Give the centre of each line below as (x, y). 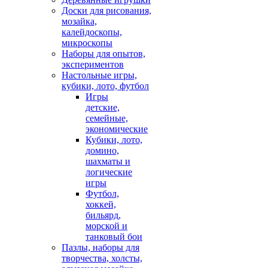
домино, (102, 150)
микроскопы (87, 42)
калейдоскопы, (92, 32)
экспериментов (93, 64)
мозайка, (79, 21)
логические (109, 172)
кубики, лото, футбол (105, 86)
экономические (117, 129)
